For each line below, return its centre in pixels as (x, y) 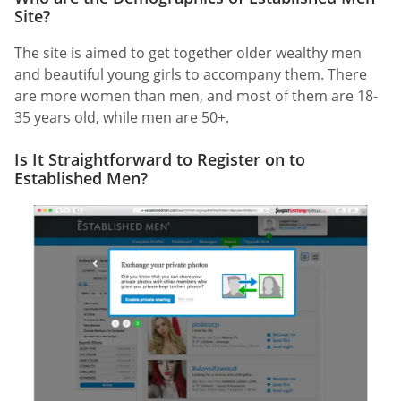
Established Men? (81, 179)
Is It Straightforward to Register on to (160, 160)
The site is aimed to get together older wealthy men (188, 52)
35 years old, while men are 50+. (122, 117)
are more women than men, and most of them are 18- (196, 95)
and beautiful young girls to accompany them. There (191, 74)
